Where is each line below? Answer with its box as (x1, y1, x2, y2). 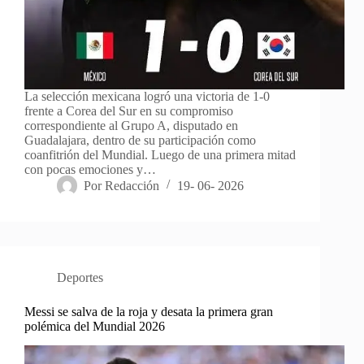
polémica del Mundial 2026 (24, 318, 165, 333)
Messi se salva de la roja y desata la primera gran (24, 304, 273, 318)
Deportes (57, 270, 103, 284)
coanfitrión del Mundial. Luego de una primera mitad (24, 147, 296, 162)
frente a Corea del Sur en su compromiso (24, 103, 233, 118)
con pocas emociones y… (24, 162, 156, 176)
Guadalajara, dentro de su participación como (24, 132, 256, 147)
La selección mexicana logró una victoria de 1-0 (24, 89, 270, 103)
